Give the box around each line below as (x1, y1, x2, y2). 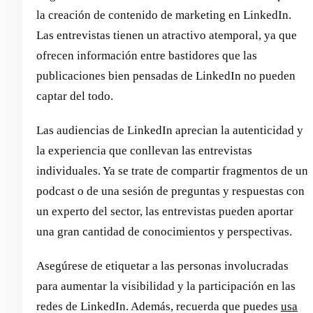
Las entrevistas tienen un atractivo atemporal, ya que (36, 29, 297, 43)
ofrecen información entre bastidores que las (36, 49, 257, 63)
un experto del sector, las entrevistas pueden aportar (36, 205, 293, 219)
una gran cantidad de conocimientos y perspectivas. (36, 225, 292, 239)
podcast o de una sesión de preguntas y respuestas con (36, 184, 305, 198)
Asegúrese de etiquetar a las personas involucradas (36, 259, 289, 273)
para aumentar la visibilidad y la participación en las (36, 279, 296, 293)
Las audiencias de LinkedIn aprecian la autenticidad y (36, 124, 303, 138)
